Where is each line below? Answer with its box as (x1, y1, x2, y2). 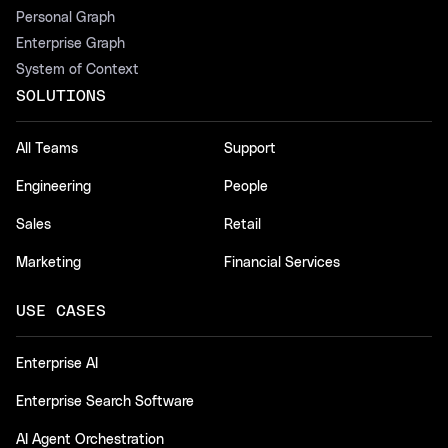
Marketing (16, 255, 81, 270)
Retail (224, 217, 261, 232)
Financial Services (224, 255, 340, 270)
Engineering (16, 179, 91, 194)
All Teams (16, 141, 78, 156)
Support (224, 141, 276, 156)
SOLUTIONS (16, 87, 106, 104)
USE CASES (16, 302, 106, 319)
